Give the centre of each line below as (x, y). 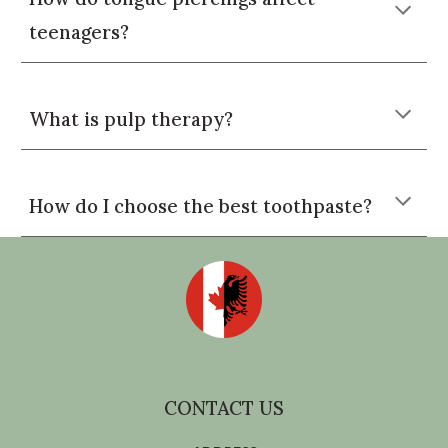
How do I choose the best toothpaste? (201, 206)
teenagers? (79, 32)
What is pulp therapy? (131, 119)
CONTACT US (224, 407)
